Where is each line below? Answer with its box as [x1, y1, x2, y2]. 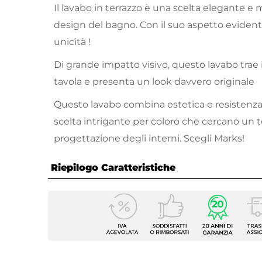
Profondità [62, 242, 114, 254]
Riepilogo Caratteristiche [51, 162, 175, 174]
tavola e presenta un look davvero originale [54, 76, 254, 88]
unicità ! [54, 36, 93, 48]
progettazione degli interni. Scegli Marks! [54, 133, 244, 144]
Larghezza [62, 225, 113, 237]
